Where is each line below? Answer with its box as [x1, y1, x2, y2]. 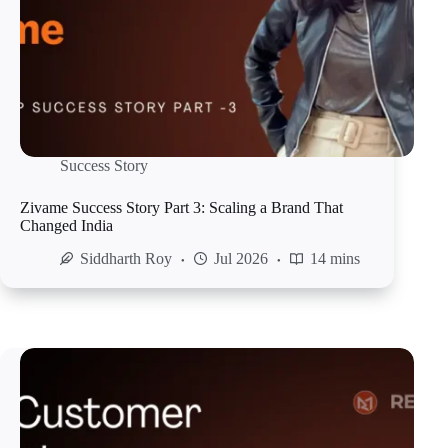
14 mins [310, 250, 360, 268]
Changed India [20, 217, 113, 235]
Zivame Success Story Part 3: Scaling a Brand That [20, 199, 343, 217]
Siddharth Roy [80, 250, 172, 268]
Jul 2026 [214, 250, 268, 268]
